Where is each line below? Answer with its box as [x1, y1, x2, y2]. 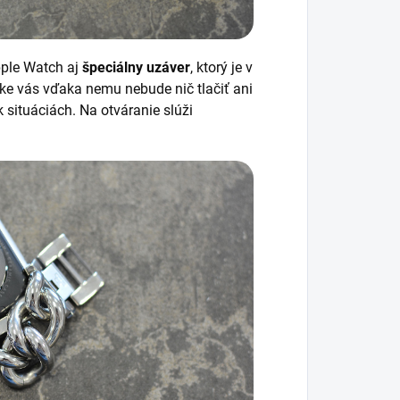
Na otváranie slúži [79, 102, 193, 120]
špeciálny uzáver [82, 59, 190, 77]
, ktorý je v [190, 59, 253, 77]
